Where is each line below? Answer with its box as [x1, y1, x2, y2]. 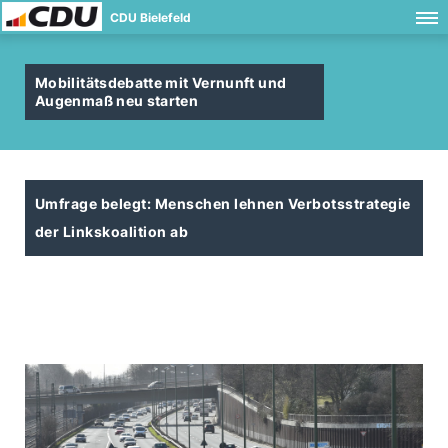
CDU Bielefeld [110, 10, 191, 25]
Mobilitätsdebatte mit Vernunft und [35, 74, 287, 91]
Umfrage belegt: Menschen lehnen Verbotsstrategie [35, 195, 411, 212]
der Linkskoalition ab [35, 223, 189, 240]
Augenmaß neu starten [35, 92, 199, 109]
